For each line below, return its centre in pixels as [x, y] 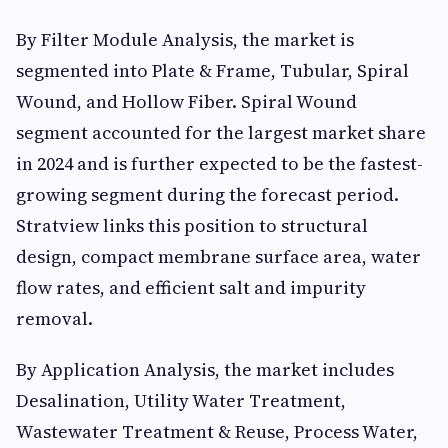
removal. [54, 318]
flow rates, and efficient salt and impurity [191, 287]
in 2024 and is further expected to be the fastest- [219, 163]
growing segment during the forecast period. [207, 194]
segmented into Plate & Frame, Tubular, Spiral [212, 70]
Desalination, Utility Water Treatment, [181, 400]
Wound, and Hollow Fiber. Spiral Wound [186, 101]
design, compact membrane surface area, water [218, 256]
